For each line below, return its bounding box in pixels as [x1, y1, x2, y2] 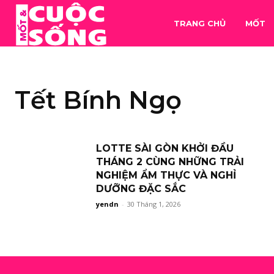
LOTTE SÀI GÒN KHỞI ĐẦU [96, 143, 234, 154]
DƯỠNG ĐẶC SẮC [96, 183, 186, 194]
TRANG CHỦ [174, 18, 226, 28]
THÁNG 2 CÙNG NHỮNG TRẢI [96, 156, 244, 168]
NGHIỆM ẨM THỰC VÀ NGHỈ [96, 169, 236, 181]
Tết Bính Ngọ [15, 85, 182, 115]
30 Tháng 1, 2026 [127, 199, 180, 209]
